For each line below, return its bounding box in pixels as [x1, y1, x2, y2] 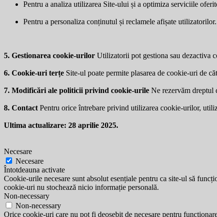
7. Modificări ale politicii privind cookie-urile [4, 86, 149, 94]
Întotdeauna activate [4, 165, 65, 174]
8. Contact [4, 103, 38, 112]
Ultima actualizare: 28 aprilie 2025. [4, 121, 118, 129]
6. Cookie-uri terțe [4, 68, 64, 77]
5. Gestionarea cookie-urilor [4, 51, 95, 60]
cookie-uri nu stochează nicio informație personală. [4, 183, 159, 191]
